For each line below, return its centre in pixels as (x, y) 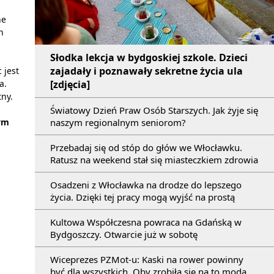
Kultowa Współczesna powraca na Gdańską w (146, 222)
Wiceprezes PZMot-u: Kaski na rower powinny (147, 260)
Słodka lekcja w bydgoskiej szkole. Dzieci (149, 58)
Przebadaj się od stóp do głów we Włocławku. (146, 148)
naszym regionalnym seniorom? (118, 123)
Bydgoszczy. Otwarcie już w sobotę (124, 235)
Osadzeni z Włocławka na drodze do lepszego (146, 185)
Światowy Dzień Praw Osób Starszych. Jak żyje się (154, 110)
